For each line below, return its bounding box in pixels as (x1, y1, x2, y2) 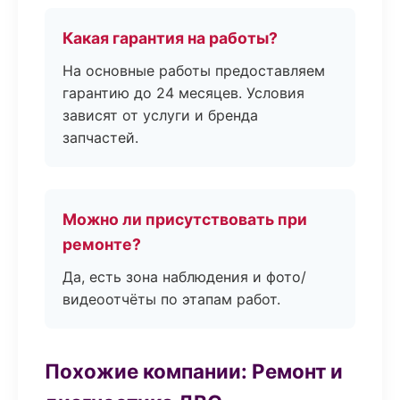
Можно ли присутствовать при (62, 210, 307, 229)
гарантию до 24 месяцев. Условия (62, 84, 304, 102)
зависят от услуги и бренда (62, 106, 258, 124)
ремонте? (62, 235, 141, 254)
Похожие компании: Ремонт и (45, 359, 343, 383)
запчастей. (62, 129, 138, 146)
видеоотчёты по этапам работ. (62, 290, 280, 308)
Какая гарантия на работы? (62, 29, 278, 47)
